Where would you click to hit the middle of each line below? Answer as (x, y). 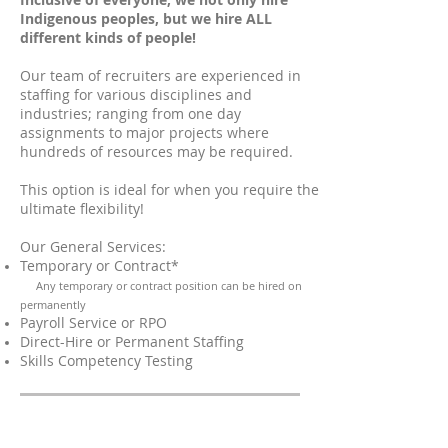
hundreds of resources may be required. (156, 151)
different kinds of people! (108, 37)
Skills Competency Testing (106, 360)
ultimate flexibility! (86, 208)
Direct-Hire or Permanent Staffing (132, 341)
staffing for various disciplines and (136, 94)
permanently (53, 304)
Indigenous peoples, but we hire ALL (146, 18)
